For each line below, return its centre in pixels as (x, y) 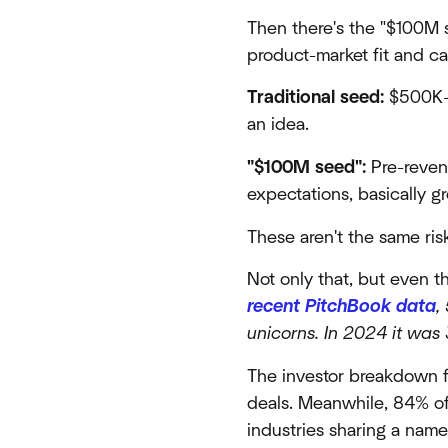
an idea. (278, 125)
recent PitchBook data (342, 307)
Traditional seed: (316, 98)
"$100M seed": (307, 168)
